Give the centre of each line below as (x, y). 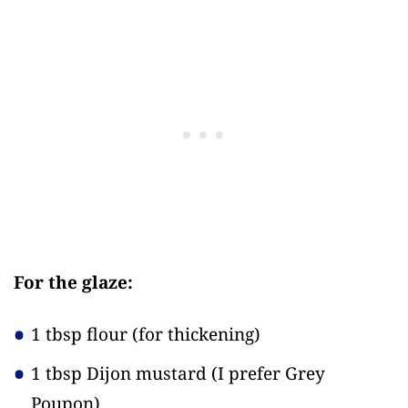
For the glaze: (73, 283)
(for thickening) (196, 335)
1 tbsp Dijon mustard (121, 373)
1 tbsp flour (82, 335)
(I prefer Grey (268, 373)
